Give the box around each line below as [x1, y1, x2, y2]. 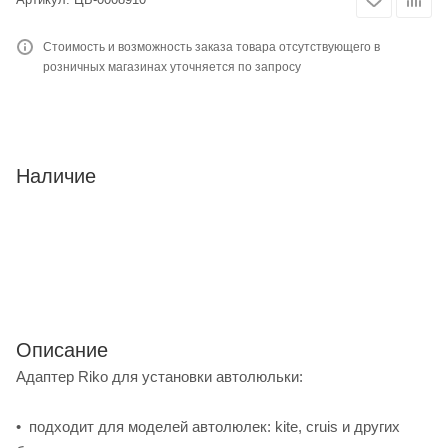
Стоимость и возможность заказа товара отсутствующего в [43, 39, 380, 54]
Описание [16, 338, 108, 361]
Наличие [16, 164, 96, 187]
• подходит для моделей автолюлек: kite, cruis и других [16, 417, 400, 435]
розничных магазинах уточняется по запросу [43, 59, 301, 74]
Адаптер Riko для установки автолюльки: [16, 367, 303, 385]
